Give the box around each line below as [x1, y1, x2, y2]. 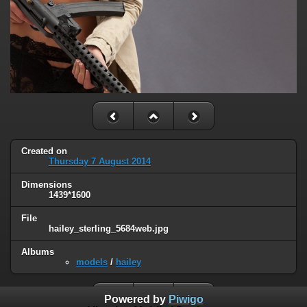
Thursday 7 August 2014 [49, 156, 151, 167]
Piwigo [168, 293, 204, 306]
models [76, 256, 108, 267]
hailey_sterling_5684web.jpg [49, 223, 169, 234]
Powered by [103, 293, 169, 306]
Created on [21, 145, 67, 156]
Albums [21, 246, 54, 257]
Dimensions [21, 179, 72, 190]
